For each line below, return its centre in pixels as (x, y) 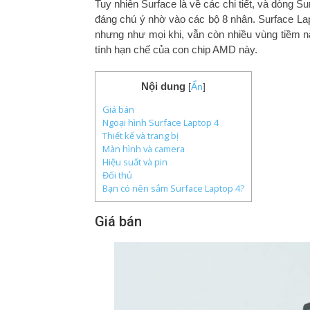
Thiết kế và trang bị (140, 135)
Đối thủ (117, 175)
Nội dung (163, 86)
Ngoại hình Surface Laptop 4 (161, 122)
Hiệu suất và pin (135, 162)
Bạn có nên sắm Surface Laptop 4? (173, 188)
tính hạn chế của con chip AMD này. (176, 50)
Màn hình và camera (144, 148)
